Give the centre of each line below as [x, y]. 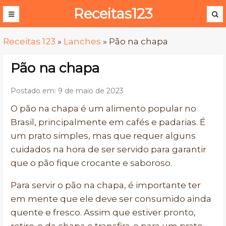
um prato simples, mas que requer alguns [103, 136]
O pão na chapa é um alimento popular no [103, 108]
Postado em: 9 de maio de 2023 [67, 91]
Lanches [82, 41]
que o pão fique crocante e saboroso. [91, 163]
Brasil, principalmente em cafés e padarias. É [108, 122]
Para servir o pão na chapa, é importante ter [106, 185]
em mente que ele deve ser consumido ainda [111, 199]
